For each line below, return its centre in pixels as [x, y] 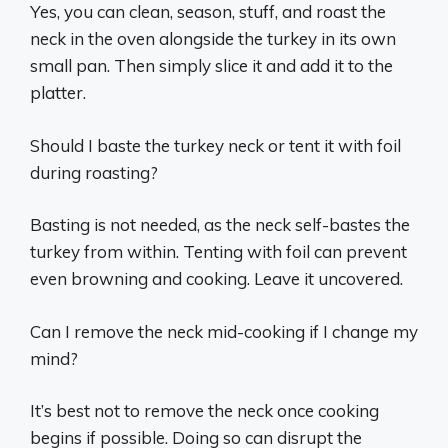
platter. [58, 92]
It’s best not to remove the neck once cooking [204, 410]
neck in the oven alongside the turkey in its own [213, 38]
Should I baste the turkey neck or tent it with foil [215, 145]
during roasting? [94, 172]
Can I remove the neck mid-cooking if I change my [224, 331]
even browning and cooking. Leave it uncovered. [216, 278]
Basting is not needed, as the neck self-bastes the [220, 224]
